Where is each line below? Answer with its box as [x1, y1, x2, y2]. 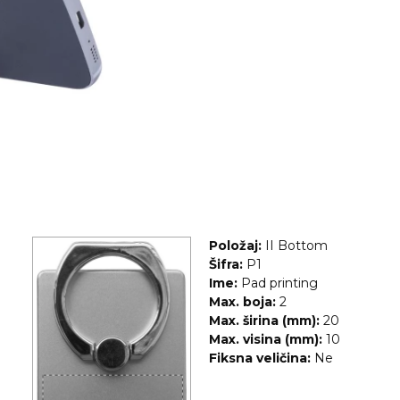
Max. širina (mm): [208, 312, 320, 329]
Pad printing [240, 274, 318, 291]
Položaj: [208, 237, 262, 254]
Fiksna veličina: [208, 349, 311, 366]
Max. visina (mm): [208, 330, 322, 347]
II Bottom [264, 237, 328, 254]
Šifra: [208, 255, 243, 272]
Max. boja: [208, 293, 276, 310]
